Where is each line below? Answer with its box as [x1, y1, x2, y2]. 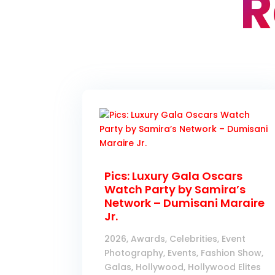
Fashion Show [201, 247, 262, 260]
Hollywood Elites [188, 261, 261, 274]
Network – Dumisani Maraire [104, 195, 265, 211]
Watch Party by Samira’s [104, 182, 246, 198]
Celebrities [169, 233, 218, 246]
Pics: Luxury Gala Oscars [104, 168, 243, 184]
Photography [104, 247, 164, 260]
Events [168, 247, 197, 260]
